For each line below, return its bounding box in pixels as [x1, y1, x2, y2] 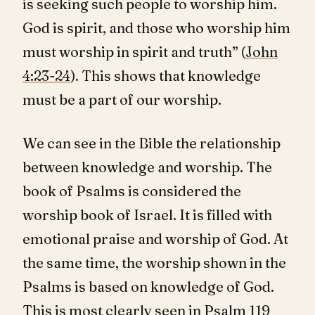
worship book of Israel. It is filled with [22, 206, 272, 224]
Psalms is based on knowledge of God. [22, 278, 274, 295]
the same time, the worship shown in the [22, 254, 286, 271]
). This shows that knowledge [70, 67, 261, 84]
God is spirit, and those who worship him [22, 19, 290, 37]
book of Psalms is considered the [22, 182, 241, 200]
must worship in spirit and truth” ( [22, 43, 245, 60]
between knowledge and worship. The [22, 158, 272, 176]
